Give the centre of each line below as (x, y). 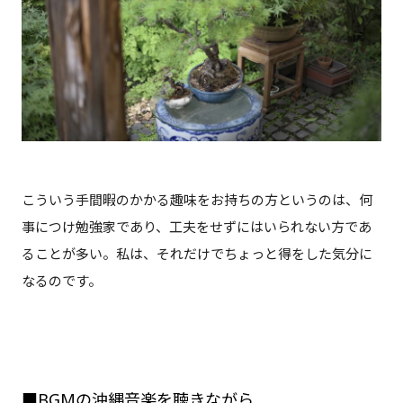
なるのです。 (61, 280)
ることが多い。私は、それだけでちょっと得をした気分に (197, 253)
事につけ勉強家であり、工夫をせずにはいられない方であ (196, 226)
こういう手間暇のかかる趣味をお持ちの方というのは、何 (197, 199)
